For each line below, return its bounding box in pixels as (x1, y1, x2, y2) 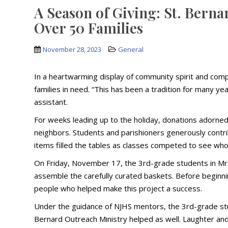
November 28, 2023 (43, 45, 102, 54)
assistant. (34, 97, 68, 107)
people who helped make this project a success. (34, 183, 203, 194)
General (118, 45, 144, 54)
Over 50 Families (34, 18, 144, 38)
